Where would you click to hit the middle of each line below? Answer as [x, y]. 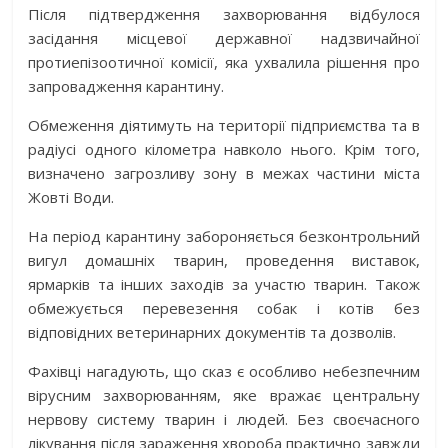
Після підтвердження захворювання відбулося [224, 14]
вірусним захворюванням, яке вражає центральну [224, 395]
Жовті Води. [71, 197]
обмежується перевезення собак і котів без [224, 308]
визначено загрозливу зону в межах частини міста [224, 173]
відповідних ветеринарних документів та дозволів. [212, 332]
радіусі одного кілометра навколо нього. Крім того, [224, 149]
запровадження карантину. [126, 86]
